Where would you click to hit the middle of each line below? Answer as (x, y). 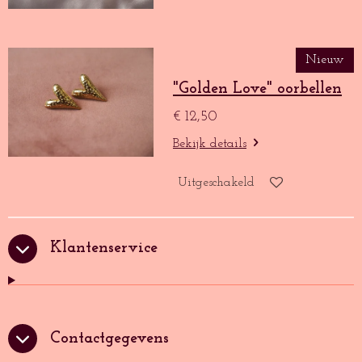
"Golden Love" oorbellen (257, 88)
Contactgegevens (109, 338)
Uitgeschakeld (216, 183)
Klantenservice (104, 248)
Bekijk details (210, 143)
